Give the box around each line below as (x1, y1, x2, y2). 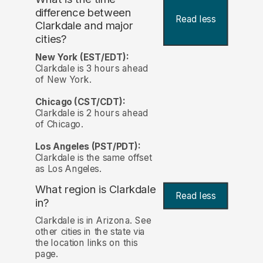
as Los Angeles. (35, 163, 102, 174)
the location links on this (35, 237, 138, 249)
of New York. (35, 73, 92, 85)
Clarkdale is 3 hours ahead (35, 62, 148, 74)
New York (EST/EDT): (35, 51, 129, 63)
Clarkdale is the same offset (35, 151, 152, 163)
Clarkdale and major (35, 19, 134, 33)
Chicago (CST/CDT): (35, 96, 126, 107)
